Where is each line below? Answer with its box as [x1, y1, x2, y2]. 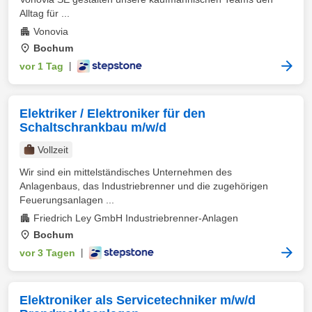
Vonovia [33, 26, 68, 37]
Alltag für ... [19, 8, 70, 19]
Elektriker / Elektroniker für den [19, 107, 205, 120]
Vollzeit [38, 144, 68, 155]
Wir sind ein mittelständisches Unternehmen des [19, 166, 232, 178]
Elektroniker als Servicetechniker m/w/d [19, 293, 256, 307]
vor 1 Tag [19, 61, 63, 72]
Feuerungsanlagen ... [19, 194, 114, 205]
